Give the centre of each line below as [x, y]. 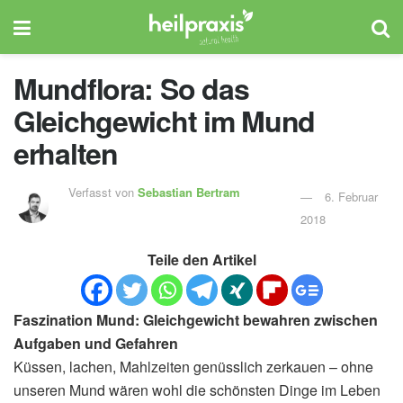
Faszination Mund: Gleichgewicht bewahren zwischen [196, 319]
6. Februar [351, 196]
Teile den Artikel [201, 259]
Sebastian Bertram [189, 192]
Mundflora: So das [131, 88]
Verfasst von [103, 192]
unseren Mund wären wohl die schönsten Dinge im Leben [197, 390]
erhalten [66, 153]
